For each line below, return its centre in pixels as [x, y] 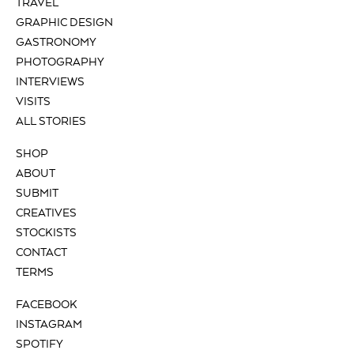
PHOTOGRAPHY [60, 63]
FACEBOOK [47, 305]
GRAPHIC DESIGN [64, 23]
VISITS [33, 102]
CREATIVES [46, 214]
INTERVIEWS [50, 83]
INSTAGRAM [49, 325]
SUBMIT [37, 194]
